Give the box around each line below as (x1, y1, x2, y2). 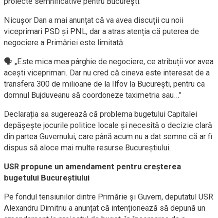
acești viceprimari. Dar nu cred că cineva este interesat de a (4, 68, 210, 77)
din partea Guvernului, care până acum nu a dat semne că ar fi (4, 132, 212, 141)
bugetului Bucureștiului (4, 173, 90, 182)
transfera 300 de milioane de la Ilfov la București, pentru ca (4, 79, 205, 89)
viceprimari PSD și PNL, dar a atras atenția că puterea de (4, 27, 199, 36)
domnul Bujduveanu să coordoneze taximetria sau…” (4, 91, 182, 100)
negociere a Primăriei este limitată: (4, 38, 125, 47)
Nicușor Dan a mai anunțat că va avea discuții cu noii (4, 16, 183, 25)
